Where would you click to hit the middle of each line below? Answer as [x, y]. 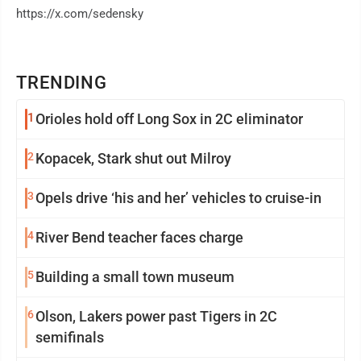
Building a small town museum [135, 277]
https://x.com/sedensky [80, 14]
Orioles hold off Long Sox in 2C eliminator [169, 119]
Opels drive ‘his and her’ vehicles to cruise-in [178, 198]
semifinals [70, 338]
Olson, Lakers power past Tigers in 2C [156, 317]
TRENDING [62, 83]
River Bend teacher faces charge [139, 238]
